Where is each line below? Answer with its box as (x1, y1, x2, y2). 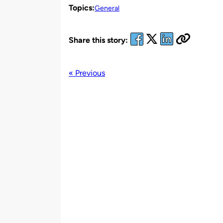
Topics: (69, 2, 95, 12)
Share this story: (69, 35, 128, 45)
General (95, 3, 119, 12)
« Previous (69, 68, 105, 78)
